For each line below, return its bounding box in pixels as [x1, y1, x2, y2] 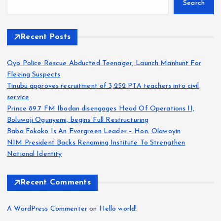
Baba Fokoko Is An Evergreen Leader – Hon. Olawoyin [7, 127, 181, 135]
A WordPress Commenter [7, 205, 88, 213]
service [7, 93, 30, 101]
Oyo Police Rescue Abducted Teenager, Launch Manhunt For [7, 59, 201, 67]
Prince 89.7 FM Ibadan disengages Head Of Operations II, [7, 105, 194, 112]
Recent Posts [21, 33, 71, 41]
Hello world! [99, 205, 137, 213]
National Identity [7, 150, 62, 158]
